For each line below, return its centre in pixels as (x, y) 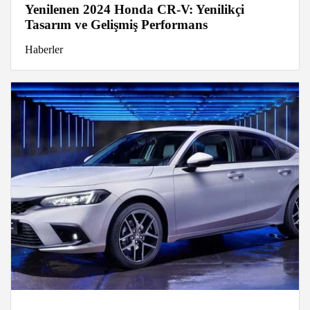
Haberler (44, 50)
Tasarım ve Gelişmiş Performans (116, 25)
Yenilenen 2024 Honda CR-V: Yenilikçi (135, 10)
